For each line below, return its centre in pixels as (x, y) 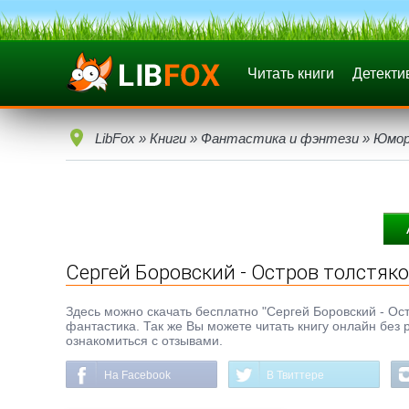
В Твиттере (295, 375)
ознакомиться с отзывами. (144, 341)
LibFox (115, 138)
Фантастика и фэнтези (280, 138)
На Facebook (137, 375)
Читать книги (291, 73)
